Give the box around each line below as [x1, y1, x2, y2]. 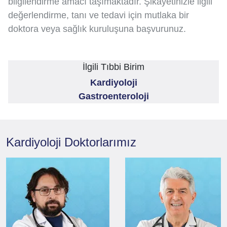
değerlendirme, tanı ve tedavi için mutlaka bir [8, 10, 189, 21]
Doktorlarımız [64, 135, 136, 149]
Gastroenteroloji [78, 91, 149, 102]
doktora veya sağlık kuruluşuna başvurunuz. [8, 24, 186, 34]
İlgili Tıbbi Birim [83, 62, 144, 72]
